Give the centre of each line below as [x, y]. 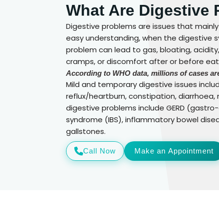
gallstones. [86, 131]
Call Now [100, 151]
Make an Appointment [174, 151]
